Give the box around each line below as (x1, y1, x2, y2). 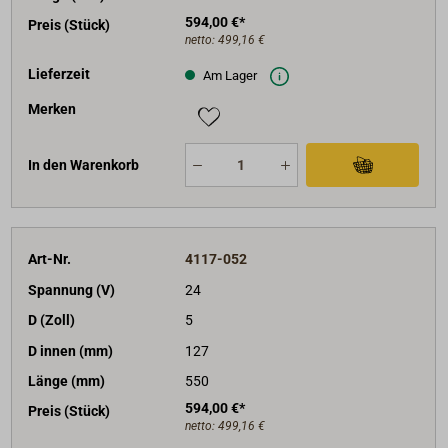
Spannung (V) (28, 281, 116, 298)
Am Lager (199, 67, 257, 83)
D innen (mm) (28, 342, 114, 359)
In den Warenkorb (28, 157, 140, 174)
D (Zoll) (28, 312, 76, 329)
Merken (28, 101, 77, 118)
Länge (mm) (28, 372, 106, 389)
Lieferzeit (28, 66, 91, 83)
